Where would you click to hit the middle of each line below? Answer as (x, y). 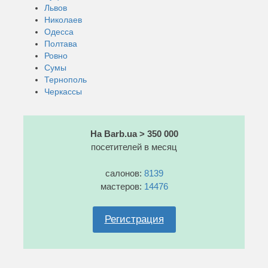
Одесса (59, 31)
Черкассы (63, 91)
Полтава (61, 43)
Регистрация (134, 219)
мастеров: (122, 186)
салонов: (124, 173)
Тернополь (66, 79)
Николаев (63, 19)
